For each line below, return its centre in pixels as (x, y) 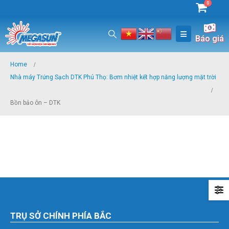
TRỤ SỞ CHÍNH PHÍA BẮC (61, 216)
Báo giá (210, 39)
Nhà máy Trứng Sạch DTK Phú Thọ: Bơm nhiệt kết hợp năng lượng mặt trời (113, 77)
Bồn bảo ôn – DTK (35, 103)
